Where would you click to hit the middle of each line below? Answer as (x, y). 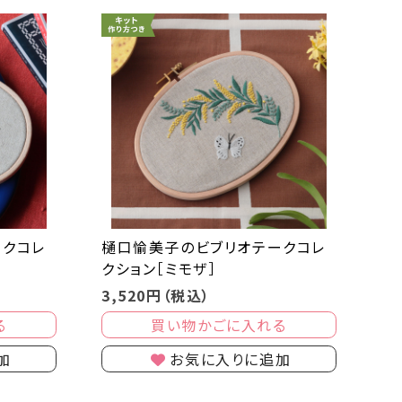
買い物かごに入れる (219, 324)
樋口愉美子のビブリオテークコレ (213, 246)
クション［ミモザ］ (159, 268)
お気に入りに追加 (231, 358)
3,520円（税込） (156, 295)
